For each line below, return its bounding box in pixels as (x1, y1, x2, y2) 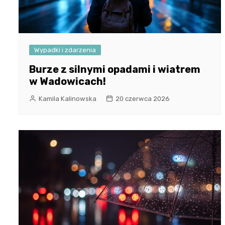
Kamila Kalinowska (39, 95, 96, 103)
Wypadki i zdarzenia (34, 46, 96, 54)
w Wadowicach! (29, 75, 106, 88)
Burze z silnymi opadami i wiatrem (29, 63, 200, 76)
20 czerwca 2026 (116, 95, 170, 103)
